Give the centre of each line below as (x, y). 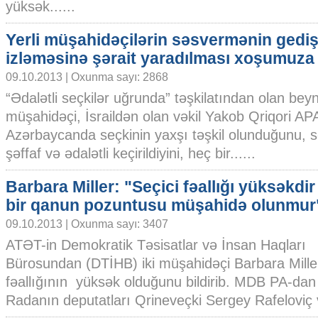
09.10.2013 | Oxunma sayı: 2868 (87, 77)
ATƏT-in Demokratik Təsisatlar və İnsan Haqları (156, 245)
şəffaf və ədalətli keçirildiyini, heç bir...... (131, 153)
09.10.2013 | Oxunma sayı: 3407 (87, 224)
